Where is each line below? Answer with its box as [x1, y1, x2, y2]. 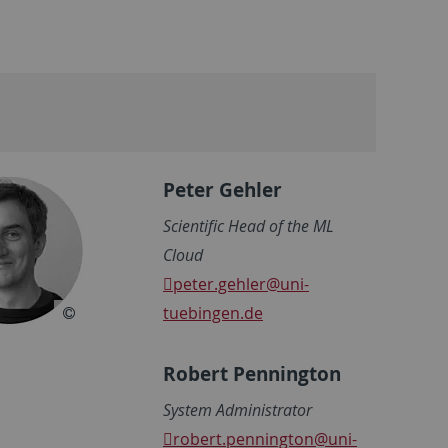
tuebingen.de [163, 301, 263, 324]
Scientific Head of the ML [163, 214, 334, 237]
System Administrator [163, 398, 312, 421]
